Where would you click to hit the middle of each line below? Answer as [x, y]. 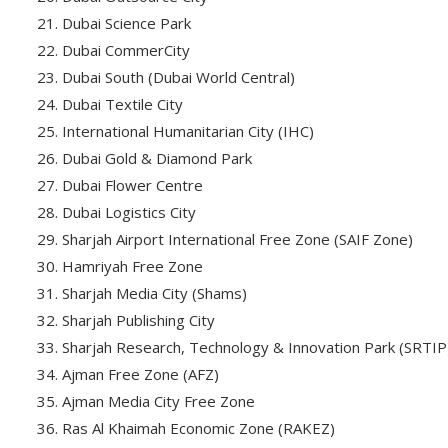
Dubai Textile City [122, 104]
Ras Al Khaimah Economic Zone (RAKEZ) [198, 428]
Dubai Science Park [126, 23]
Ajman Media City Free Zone [158, 401]
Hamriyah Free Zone [132, 266]
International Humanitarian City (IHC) [188, 131]
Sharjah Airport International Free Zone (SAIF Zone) [237, 239]
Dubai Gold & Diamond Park [157, 158]
